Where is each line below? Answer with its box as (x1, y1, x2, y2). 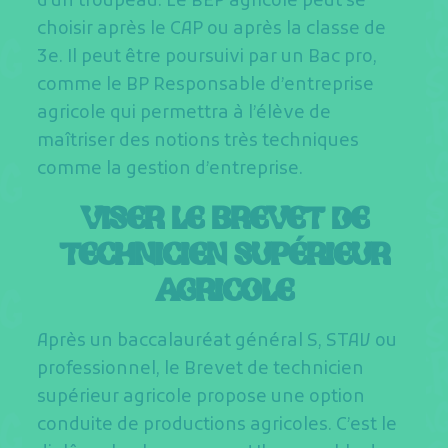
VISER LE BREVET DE (80, 203, 368, 235)
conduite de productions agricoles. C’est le (37, 413, 398, 437)
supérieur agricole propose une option (37, 385, 366, 409)
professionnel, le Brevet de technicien (37, 357, 365, 381)
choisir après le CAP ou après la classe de (37, 17, 387, 41)
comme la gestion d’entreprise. (37, 157, 304, 181)
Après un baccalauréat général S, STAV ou (37, 329, 398, 353)
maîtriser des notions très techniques (37, 129, 360, 153)
